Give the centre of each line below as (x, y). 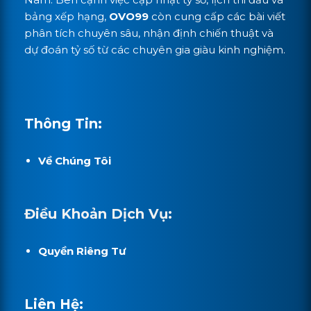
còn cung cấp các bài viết (217, 16)
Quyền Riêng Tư (82, 251)
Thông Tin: (63, 124)
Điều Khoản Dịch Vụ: (98, 214)
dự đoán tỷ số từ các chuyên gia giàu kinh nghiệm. (155, 49)
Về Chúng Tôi (74, 160)
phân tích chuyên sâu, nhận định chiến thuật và (149, 33)
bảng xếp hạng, (67, 16)
